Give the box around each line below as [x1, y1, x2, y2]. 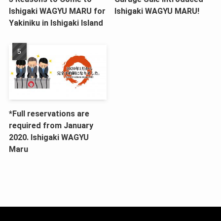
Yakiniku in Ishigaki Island [8, 18, 103, 28]
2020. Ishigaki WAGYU [8, 132, 89, 142]
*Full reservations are [8, 109, 89, 118]
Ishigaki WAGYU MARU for [8, 6, 106, 16]
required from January [8, 120, 93, 130]
